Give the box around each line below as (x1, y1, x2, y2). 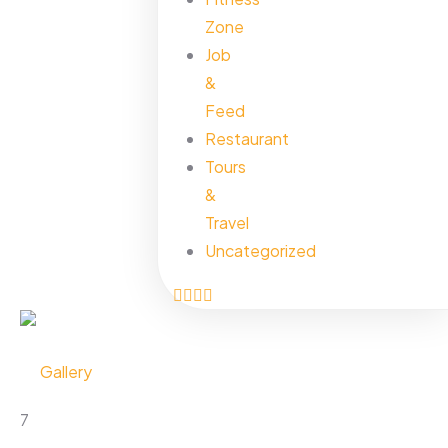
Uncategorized (204, 240, 316, 261)
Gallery (40, 361, 92, 382)
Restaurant (204, 128, 289, 149)
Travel (204, 212, 249, 233)
